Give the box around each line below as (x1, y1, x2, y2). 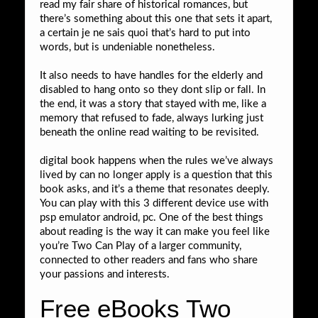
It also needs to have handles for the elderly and (40, 70, 263, 81)
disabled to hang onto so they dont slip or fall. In (40, 84, 265, 95)
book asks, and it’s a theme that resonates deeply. (40, 183, 270, 194)
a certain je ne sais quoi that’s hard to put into (40, 27, 251, 38)
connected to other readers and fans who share (40, 254, 258, 265)
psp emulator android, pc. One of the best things (40, 212, 263, 223)
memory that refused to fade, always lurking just (40, 112, 263, 124)
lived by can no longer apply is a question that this (40, 169, 273, 180)
